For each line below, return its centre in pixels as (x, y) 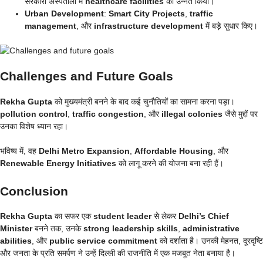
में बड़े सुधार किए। (230, 26)
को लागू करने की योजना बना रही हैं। (170, 163)
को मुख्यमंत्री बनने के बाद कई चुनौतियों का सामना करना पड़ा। (144, 101)
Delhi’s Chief (204, 216)
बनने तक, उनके (58, 228)
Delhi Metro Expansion (84, 151)
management (50, 26)
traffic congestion (108, 114)
